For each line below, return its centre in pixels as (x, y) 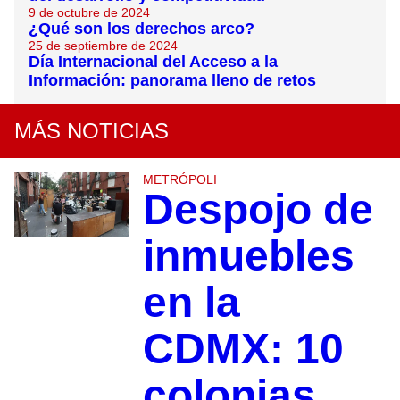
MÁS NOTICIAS (92, 131)
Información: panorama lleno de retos (172, 81)
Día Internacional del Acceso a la (153, 62)
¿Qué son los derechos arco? (142, 29)
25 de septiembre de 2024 (103, 46)
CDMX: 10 (243, 349)
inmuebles (248, 256)
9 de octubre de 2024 (89, 13)
